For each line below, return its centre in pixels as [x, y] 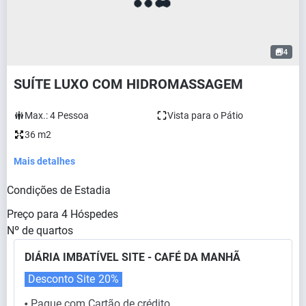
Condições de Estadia [59, 191]
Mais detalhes [44, 162]
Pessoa [73, 116]
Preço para [33, 214]
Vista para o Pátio [205, 116]
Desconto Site [61, 279]
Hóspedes [94, 214]
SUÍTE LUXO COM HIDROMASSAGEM [128, 84]
